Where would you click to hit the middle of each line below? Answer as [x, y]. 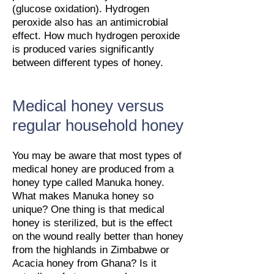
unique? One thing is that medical [88, 209]
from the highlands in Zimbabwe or [91, 250]
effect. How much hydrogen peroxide [96, 36]
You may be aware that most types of [97, 156]
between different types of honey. [88, 63]
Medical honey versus [88, 106]
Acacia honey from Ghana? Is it [84, 263]
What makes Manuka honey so [83, 196]
